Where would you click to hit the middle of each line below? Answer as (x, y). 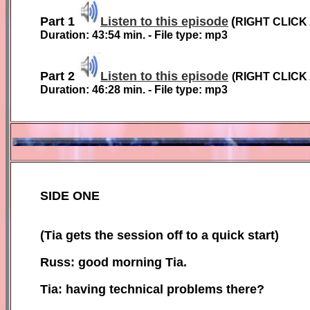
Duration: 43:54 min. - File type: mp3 (134, 35)
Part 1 (59, 21)
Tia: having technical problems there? (152, 289)
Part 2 (59, 76)
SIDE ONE (70, 195)
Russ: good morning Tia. (113, 262)
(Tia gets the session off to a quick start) (159, 235)
